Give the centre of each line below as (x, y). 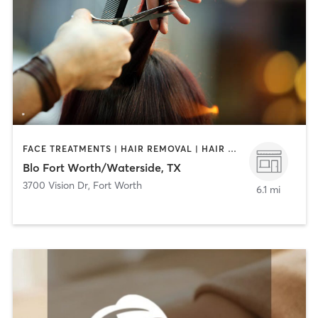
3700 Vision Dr (55, 185)
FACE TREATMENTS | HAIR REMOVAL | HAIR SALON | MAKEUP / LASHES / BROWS (232, 149)
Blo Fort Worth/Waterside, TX (102, 167)
